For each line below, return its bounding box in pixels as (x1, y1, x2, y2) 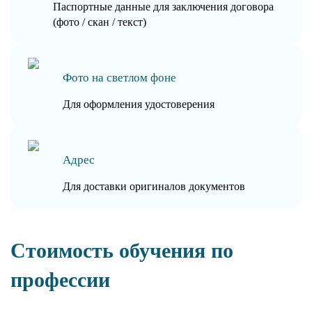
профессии (10, 267, 110, 291)
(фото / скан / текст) (53, 15, 147, 28)
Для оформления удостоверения (63, 97, 214, 110)
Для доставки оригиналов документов (63, 180, 245, 192)
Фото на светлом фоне (63, 70, 176, 84)
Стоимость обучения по (10, 238, 233, 262)
